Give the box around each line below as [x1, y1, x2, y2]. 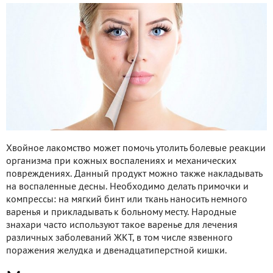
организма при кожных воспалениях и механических [6, 157, 236, 166]
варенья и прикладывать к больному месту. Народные [6, 208, 236, 217]
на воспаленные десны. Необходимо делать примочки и [6, 182, 249, 191]
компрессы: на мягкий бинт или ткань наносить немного [6, 195, 247, 204]
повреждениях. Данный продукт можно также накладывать [6, 169, 262, 179]
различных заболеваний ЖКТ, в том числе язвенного [6, 233, 233, 243]
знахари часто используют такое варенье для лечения [6, 221, 238, 230]
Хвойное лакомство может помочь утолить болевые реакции [6, 144, 266, 153]
